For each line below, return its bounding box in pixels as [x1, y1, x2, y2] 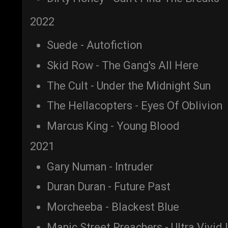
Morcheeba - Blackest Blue [47, 201, 179, 214]
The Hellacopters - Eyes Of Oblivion [47, 99, 222, 112]
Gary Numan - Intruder [47, 160, 153, 173]
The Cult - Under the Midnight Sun [47, 79, 211, 92]
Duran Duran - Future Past [47, 180, 170, 193]
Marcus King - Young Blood [47, 120, 180, 133]
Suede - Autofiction [47, 39, 142, 52]
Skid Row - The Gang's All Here [47, 59, 198, 72]
